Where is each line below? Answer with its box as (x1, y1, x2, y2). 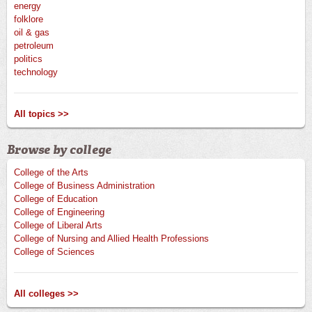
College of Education (14, 194, 97, 205)
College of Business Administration (14, 180, 155, 192)
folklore (14, 14, 43, 25)
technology (14, 67, 58, 78)
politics (14, 54, 42, 65)
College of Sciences (14, 247, 95, 258)
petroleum (14, 40, 54, 52)
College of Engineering (14, 207, 104, 218)
